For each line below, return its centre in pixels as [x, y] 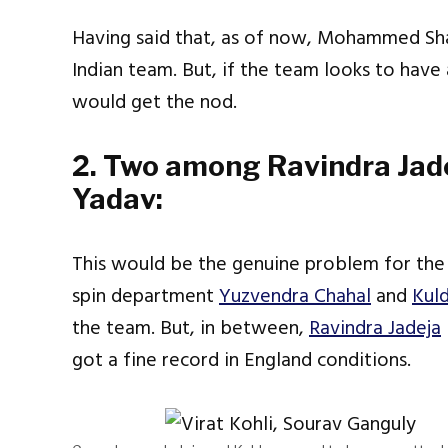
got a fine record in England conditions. [241, 360]
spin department [145, 296]
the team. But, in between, [190, 328]
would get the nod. [154, 102]
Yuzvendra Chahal [295, 296]
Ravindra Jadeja [375, 328]
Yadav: [117, 199]
